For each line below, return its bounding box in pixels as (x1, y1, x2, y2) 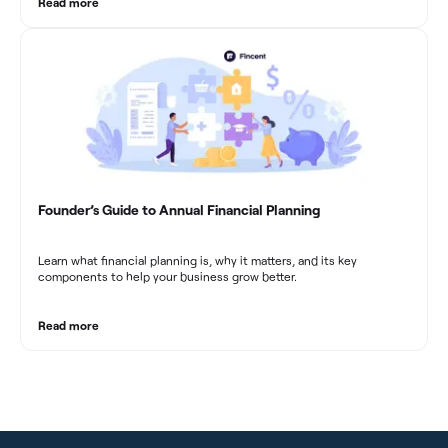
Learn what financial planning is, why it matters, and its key (38, 253, 357, 267)
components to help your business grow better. (38, 269, 297, 283)
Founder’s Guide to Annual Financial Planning (38, 201, 321, 218)
